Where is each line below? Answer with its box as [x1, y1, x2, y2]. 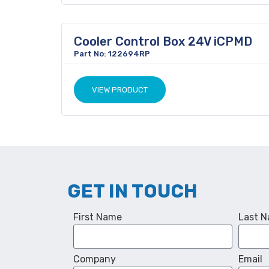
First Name [73, 211, 122, 223]
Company [73, 253, 116, 265]
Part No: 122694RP [74, 49, 150, 58]
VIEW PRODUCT [92, 85, 148, 94]
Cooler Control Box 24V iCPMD [74, 34, 252, 49]
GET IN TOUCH [67, 180, 198, 202]
